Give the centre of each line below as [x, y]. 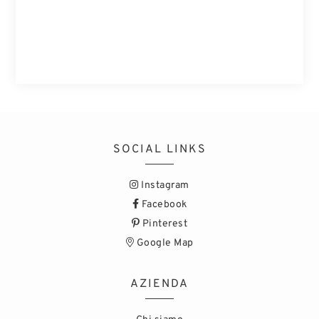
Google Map [164, 243]
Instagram [164, 185]
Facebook [163, 204]
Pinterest [164, 224]
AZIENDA [159, 284]
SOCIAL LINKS [159, 149]
